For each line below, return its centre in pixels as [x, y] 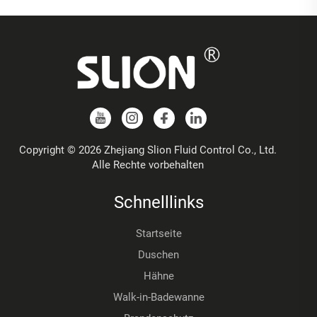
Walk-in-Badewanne [158, 298]
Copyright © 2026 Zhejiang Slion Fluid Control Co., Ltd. [148, 150]
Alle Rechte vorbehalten [148, 165]
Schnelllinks [158, 203]
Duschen [158, 255]
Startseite [158, 234]
